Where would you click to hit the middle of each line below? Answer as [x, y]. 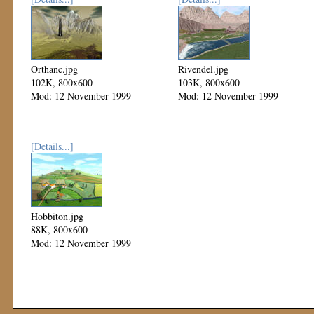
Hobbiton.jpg [57, 216]
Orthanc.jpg [54, 69]
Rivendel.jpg [203, 69]
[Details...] [52, 146]
